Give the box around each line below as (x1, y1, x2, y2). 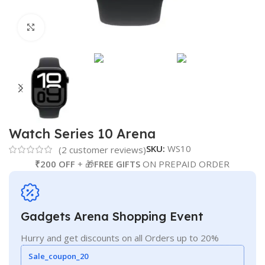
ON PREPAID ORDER (140, 158, 230, 170)
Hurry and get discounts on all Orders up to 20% (21, 232, 219, 244)
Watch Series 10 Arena (9, 125, 156, 143)
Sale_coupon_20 (28, 251, 88, 262)
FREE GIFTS (94, 158, 141, 170)
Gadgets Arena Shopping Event (21, 209, 203, 224)
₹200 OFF (35, 158, 76, 170)
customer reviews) (67, 144, 146, 156)
